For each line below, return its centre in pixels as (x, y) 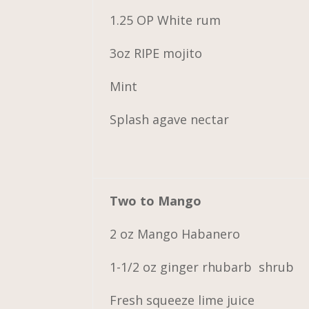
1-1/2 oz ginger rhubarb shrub (202, 267)
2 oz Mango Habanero (175, 233)
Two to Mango (156, 200)
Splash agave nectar (170, 119)
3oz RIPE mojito (156, 53)
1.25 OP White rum (166, 20)
